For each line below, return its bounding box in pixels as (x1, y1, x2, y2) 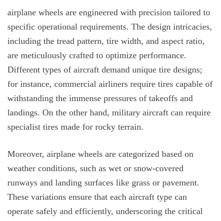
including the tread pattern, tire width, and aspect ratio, (7, 36, 205, 46)
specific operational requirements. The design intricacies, (7, 22, 212, 32)
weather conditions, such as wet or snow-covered (7, 163, 184, 174)
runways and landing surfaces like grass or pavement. (7, 178, 199, 188)
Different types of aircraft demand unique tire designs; (7, 65, 202, 75)
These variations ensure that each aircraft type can (7, 192, 187, 202)
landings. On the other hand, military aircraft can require (7, 108, 211, 118)
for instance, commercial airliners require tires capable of (7, 79, 213, 89)
